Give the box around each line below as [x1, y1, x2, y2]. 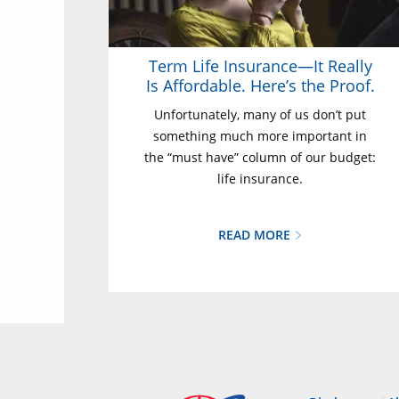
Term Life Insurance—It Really [148, 55, 372, 77]
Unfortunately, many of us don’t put [154, 106, 366, 123]
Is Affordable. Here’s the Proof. [145, 75, 375, 96]
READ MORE [217, 226, 294, 243]
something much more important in [153, 127, 367, 144]
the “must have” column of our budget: [144, 149, 376, 166]
